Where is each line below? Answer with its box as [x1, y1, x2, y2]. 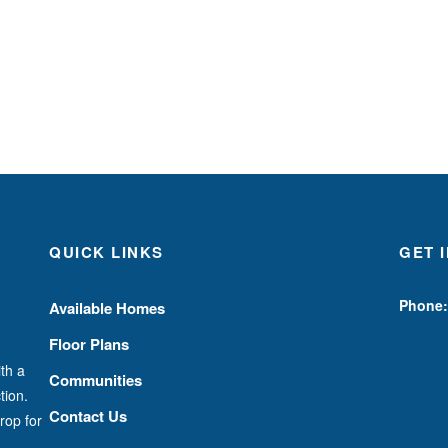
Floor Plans [49, 332, 129, 355]
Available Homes [49, 296, 165, 319]
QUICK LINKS [49, 240, 164, 263]
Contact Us [49, 404, 127, 427]
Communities [49, 368, 142, 391]
